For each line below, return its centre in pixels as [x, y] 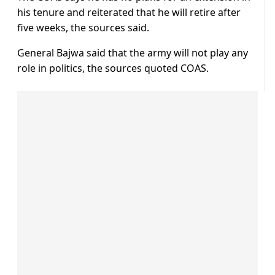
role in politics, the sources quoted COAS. [113, 68]
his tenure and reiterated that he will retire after [129, 13]
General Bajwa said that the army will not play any [133, 53]
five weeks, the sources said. [83, 28]
